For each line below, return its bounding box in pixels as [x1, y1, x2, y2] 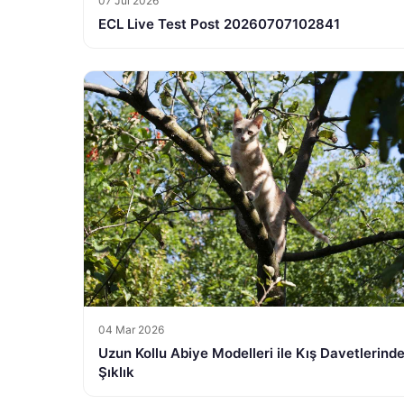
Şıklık [98, 363, 134, 381]
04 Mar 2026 [98, 322, 164, 336]
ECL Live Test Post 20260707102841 [98, 14, 340, 32]
